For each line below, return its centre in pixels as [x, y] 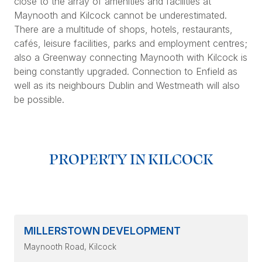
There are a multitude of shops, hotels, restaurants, [123, 30]
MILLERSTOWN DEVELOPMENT [102, 231]
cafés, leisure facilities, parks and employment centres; [131, 44]
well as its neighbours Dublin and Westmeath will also [127, 86]
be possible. [39, 100]
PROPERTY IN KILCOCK [131, 158]
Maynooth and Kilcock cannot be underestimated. [120, 15]
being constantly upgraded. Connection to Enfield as [126, 72]
